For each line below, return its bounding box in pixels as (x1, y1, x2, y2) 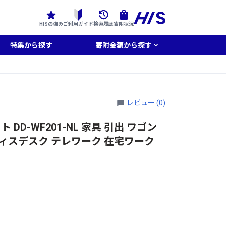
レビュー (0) (127, 98, 165, 107)
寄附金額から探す (95, 41, 152, 49)
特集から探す (10, 41, 52, 49)
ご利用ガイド (63, 21, 93, 27)
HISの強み (39, 21, 63, 27)
